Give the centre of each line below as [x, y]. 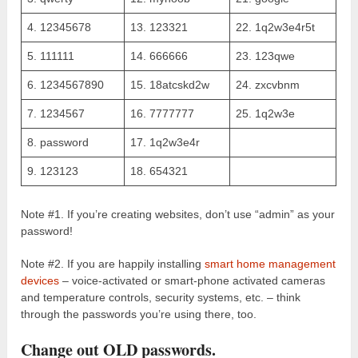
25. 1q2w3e [266, 113]
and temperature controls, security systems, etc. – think [161, 297]
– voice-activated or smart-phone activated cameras [193, 280]
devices [40, 280]
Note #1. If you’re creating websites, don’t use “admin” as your [178, 214]
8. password [58, 142]
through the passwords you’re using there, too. [139, 314]
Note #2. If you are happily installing [111, 263]
